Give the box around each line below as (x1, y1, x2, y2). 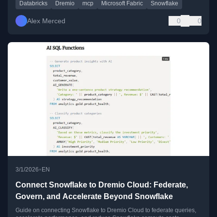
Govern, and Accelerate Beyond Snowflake (15, 192, 173, 201)
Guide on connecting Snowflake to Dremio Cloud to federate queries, (15, 206, 196, 214)
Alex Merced (27, 17, 65, 25)
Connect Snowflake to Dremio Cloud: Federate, (15, 180, 188, 189)
